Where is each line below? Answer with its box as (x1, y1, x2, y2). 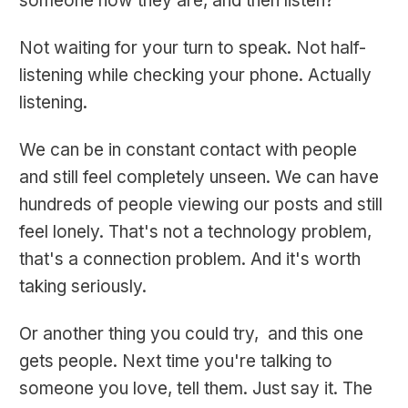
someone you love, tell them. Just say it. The (19, 378, 372, 400)
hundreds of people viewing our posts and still (19, 194, 382, 216)
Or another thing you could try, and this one (19, 323, 363, 345)
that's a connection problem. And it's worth (19, 249, 361, 270)
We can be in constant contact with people (19, 139, 357, 161)
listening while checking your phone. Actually (19, 65, 372, 87)
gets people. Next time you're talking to (19, 351, 332, 372)
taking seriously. (19, 276, 147, 298)
